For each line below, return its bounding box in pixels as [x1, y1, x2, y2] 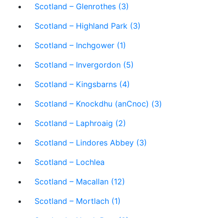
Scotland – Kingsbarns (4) [35, 79, 130, 89]
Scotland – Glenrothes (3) [35, 1, 129, 11]
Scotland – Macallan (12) [35, 177, 125, 186]
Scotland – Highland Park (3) [35, 21, 141, 31]
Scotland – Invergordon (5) [35, 60, 134, 70]
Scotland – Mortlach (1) [35, 196, 121, 206]
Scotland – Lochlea [35, 157, 105, 167]
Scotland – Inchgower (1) [35, 40, 126, 50]
